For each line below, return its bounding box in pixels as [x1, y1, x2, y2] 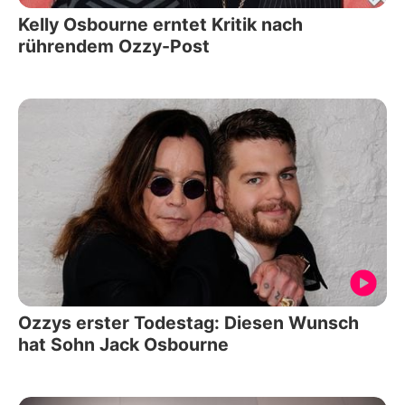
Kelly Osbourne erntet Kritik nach [18, 14, 303, 36]
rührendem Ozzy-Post [18, 35, 210, 58]
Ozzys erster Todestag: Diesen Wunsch [18, 311, 359, 334]
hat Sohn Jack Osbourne [18, 333, 229, 355]
